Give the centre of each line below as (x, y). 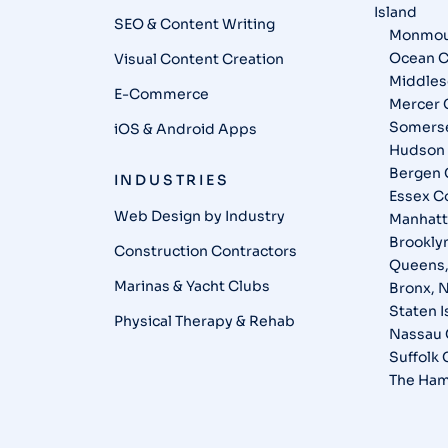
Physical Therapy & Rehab (204, 321)
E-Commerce (161, 94)
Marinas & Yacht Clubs (191, 286)
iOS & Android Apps (185, 129)
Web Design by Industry (199, 216)
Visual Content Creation (198, 59)
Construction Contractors (205, 251)
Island (396, 12)
